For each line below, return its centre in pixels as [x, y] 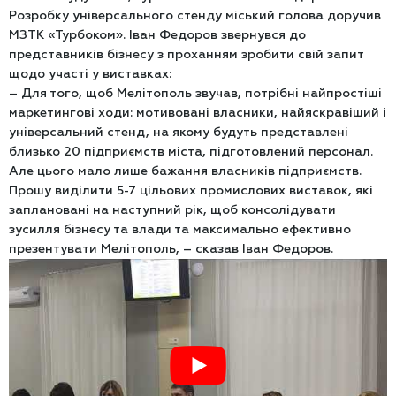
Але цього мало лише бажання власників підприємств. [185, 171]
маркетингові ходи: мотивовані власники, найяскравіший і [198, 113]
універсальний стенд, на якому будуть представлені [179, 133]
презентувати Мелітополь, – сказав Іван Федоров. [171, 249]
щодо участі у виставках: [90, 74]
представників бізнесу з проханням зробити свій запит [186, 55]
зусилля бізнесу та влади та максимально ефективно [180, 230]
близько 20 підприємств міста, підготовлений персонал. [191, 152]
